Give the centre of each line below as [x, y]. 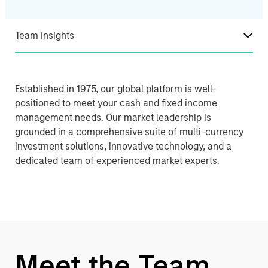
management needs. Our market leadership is [113, 118]
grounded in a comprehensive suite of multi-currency [129, 132]
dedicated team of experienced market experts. [117, 161]
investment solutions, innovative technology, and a [123, 146]
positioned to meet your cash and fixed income [116, 103]
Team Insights [44, 36]
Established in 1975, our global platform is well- [115, 89]
